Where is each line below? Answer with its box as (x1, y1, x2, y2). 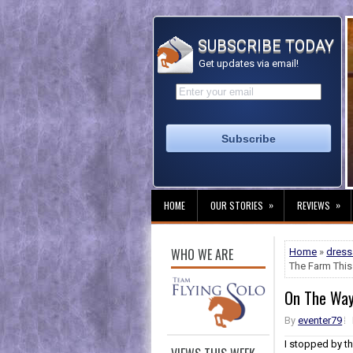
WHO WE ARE (171, 245, 233, 264)
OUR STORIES (210, 199, 263, 212)
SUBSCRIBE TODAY (194, 36, 334, 55)
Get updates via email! (194, 58, 301, 69)
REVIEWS (297, 199, 330, 212)
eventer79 (298, 314, 343, 326)
